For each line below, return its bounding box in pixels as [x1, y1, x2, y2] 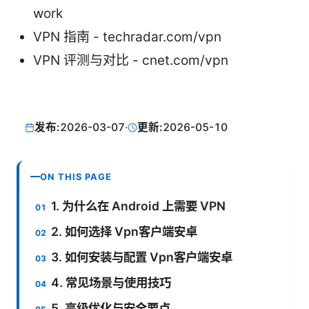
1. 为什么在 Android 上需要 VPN [51, 198, 226, 213]
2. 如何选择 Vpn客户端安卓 [51, 223, 198, 239]
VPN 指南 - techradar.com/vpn [33, 28, 221, 45]
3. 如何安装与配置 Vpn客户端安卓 [51, 249, 233, 264]
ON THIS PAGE [40, 170, 112, 182]
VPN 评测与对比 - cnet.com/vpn [33, 52, 228, 68]
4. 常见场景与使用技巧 [51, 275, 172, 290]
